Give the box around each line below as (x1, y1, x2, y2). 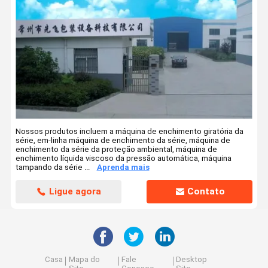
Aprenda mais (96, 163, 150, 172)
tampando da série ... (16, 163, 90, 172)
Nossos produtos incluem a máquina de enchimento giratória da (16, 127, 244, 136)
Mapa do (68, 255, 100, 264)
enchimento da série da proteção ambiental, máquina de (16, 145, 218, 154)
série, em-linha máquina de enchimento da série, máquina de (16, 136, 231, 145)
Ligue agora (49, 185, 102, 197)
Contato (187, 185, 225, 197)
